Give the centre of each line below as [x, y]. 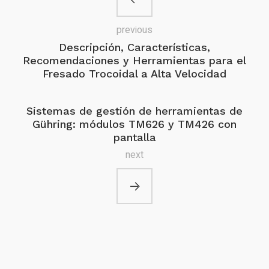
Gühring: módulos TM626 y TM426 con [134, 124]
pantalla [134, 137]
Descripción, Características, [134, 47]
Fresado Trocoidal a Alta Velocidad [134, 73]
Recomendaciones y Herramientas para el [134, 60]
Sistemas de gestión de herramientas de [134, 110]
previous [134, 30]
